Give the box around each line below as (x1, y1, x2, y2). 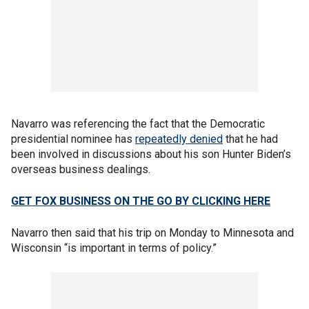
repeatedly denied (135, 132, 223, 146)
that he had (223, 132, 278, 146)
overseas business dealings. (11, 163, 150, 176)
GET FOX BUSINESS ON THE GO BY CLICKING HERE (11, 195, 270, 208)
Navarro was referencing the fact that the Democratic (11, 117, 265, 130)
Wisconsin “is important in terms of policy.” (11, 241, 217, 255)
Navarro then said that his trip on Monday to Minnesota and (11, 226, 294, 239)
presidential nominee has (11, 132, 135, 146)
